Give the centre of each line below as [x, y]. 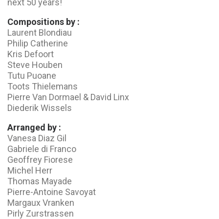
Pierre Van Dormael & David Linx [68, 97]
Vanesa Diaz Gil [37, 138]
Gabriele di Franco [42, 149]
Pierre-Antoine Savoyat [52, 192]
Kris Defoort [31, 54]
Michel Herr [30, 170]
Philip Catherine [38, 43]
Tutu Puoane [32, 76]
